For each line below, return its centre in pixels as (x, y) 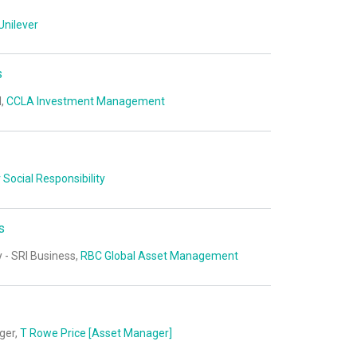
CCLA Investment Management (86, 102)
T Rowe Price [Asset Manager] (96, 333)
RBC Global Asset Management (159, 255)
